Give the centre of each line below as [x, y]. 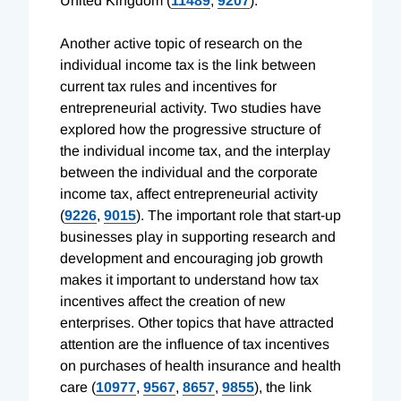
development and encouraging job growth [192, 258]
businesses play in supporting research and [198, 236]
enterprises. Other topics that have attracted [197, 322]
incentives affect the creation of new [173, 301]
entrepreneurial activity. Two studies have [191, 107]
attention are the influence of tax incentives [195, 344]
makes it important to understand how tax [189, 279]
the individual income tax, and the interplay [195, 150]
